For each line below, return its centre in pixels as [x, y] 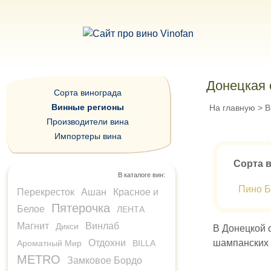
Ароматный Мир [49, 243]
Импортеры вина [88, 136]
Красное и [136, 192]
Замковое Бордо [105, 260]
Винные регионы [88, 107]
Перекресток [46, 192]
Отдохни [107, 243]
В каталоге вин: [141, 175]
